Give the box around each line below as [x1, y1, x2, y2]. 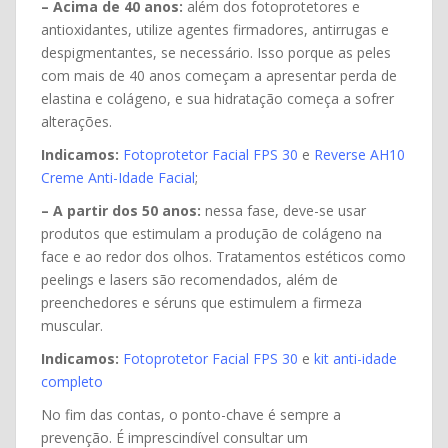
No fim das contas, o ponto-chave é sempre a [41, 404, 341, 424]
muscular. [41, 315, 103, 335]
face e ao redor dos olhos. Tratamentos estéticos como [41, 246, 406, 266]
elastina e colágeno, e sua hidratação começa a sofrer [41, 88, 394, 108]
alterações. [41, 111, 112, 131]
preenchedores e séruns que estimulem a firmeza [41, 292, 362, 312]
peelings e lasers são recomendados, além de [41, 269, 338, 289]
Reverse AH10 [314, 144, 405, 164]
